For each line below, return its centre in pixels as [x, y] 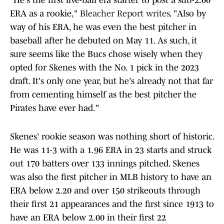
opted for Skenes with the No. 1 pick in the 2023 [104, 68]
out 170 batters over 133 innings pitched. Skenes [105, 164]
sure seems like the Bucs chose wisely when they [106, 54]
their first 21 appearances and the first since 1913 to [112, 204]
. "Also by [188, 14]
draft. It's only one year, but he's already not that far [111, 81]
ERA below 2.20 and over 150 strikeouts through [105, 191]
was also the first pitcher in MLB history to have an [111, 177]
